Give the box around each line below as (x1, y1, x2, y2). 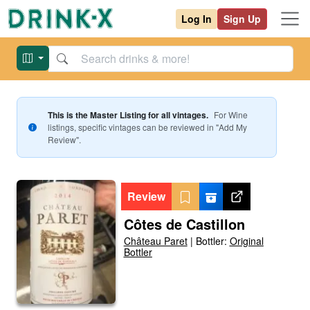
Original (229, 234, 264, 248)
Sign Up (224, 11, 261, 26)
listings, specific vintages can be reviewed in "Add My (47, 121, 247, 133)
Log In (181, 11, 212, 26)
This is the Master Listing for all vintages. (47, 109, 208, 121)
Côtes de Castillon (123, 214, 245, 234)
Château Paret (123, 234, 188, 248)
